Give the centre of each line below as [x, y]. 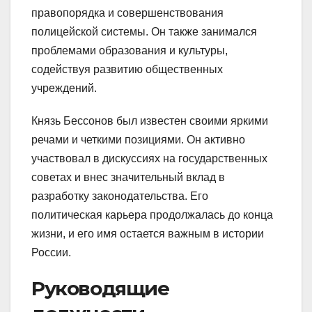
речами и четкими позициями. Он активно [138, 139]
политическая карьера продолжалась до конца [152, 214]
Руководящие [100, 288]
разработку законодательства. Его [120, 196]
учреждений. [64, 88]
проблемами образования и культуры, [130, 50]
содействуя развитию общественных [127, 69]
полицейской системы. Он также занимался [144, 31]
